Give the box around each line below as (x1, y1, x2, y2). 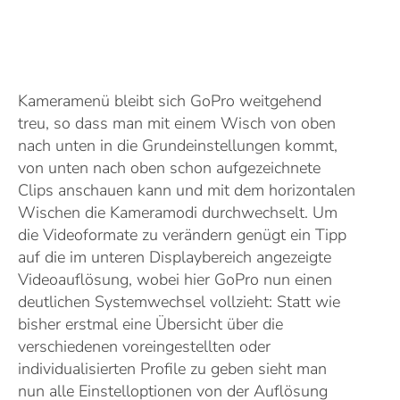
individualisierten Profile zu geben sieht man (18, 358, 327, 379)
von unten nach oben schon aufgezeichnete (18, 157, 321, 179)
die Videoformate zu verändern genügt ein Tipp (18, 224, 346, 246)
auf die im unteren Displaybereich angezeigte (18, 246, 331, 268)
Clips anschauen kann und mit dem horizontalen (18, 179, 355, 201)
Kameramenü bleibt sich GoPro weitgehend (18, 90, 321, 112)
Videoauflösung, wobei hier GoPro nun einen (18, 269, 332, 290)
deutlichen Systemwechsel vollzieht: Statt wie (18, 291, 340, 312)
